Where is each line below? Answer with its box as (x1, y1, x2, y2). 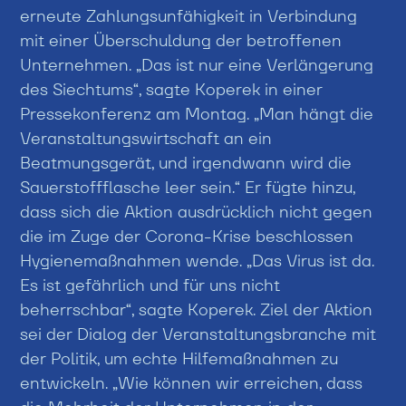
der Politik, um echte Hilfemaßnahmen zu (20, 347, 339, 369)
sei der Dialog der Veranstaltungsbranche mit (20, 323, 377, 344)
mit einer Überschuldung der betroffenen (20, 29, 343, 51)
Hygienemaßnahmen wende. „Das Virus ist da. (20, 249, 375, 271)
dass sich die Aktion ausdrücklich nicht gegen (20, 200, 373, 222)
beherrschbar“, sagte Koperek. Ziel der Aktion (20, 298, 373, 320)
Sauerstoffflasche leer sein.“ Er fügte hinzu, (20, 176, 356, 198)
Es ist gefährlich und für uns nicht (20, 274, 281, 295)
